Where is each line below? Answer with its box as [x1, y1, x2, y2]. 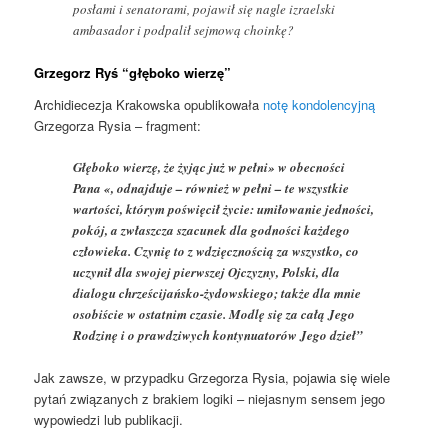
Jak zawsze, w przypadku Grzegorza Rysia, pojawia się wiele [34, 368, 391, 388]
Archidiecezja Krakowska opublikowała [34, 94, 264, 114]
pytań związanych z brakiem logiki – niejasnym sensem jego [34, 389, 386, 409]
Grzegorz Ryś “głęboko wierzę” [34, 63, 232, 83]
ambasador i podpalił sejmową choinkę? [73, 21, 295, 40]
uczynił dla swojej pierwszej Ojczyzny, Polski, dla [73, 263, 341, 282]
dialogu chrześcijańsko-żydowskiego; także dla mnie [73, 284, 362, 303]
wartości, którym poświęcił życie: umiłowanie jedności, [73, 200, 375, 219]
